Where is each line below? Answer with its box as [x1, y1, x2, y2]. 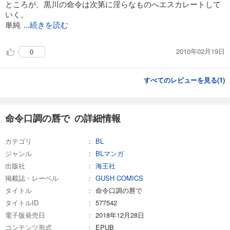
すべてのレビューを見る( [144, 74, 219, 85]
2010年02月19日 [176, 46, 225, 56]
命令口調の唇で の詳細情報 [5, 111, 121, 125]
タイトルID [5, 197, 39, 207]
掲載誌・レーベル [5, 172, 59, 183]
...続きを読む [24, 21, 68, 29]
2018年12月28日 [95, 209, 144, 220]
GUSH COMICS [95, 172, 143, 183]
